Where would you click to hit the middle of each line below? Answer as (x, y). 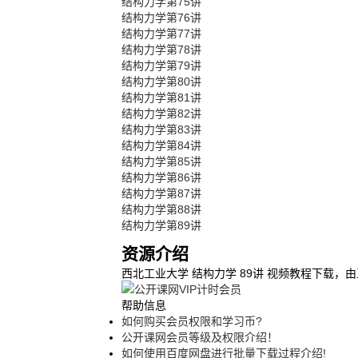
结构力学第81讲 (161, 97)
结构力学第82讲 (161, 113)
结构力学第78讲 (161, 50)
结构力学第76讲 (161, 18)
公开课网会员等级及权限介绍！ (200, 337)
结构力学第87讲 (161, 193)
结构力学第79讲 (161, 66)
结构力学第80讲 (161, 82)
